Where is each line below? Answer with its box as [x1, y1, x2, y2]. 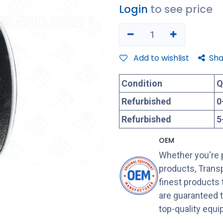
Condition [121, 78, 162, 89]
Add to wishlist [133, 52, 189, 64]
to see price [150, 1, 213, 16]
